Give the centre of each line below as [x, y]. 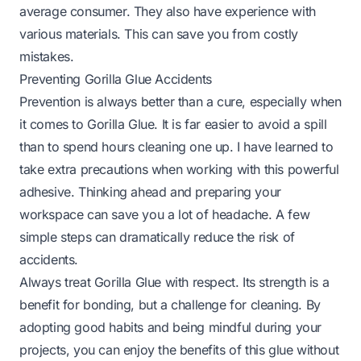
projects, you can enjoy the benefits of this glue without [179, 349]
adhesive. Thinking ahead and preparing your [150, 191]
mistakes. [47, 56]
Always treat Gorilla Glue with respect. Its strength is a [174, 282]
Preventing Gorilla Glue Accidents [116, 79]
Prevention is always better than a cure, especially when [180, 101]
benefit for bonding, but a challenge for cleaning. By [170, 304]
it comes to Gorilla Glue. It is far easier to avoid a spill [173, 124]
